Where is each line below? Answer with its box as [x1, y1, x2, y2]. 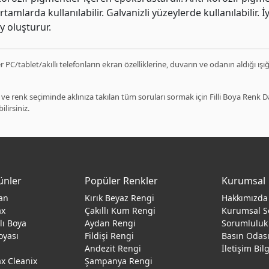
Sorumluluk [222, 217, 268, 229]
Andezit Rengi [85, 243, 141, 254]
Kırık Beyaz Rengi [85, 192, 154, 204]
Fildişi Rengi [85, 230, 134, 241]
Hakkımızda [222, 192, 268, 204]
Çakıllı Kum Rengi [85, 205, 156, 216]
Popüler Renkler [85, 174, 158, 187]
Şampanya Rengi [85, 255, 153, 267]
